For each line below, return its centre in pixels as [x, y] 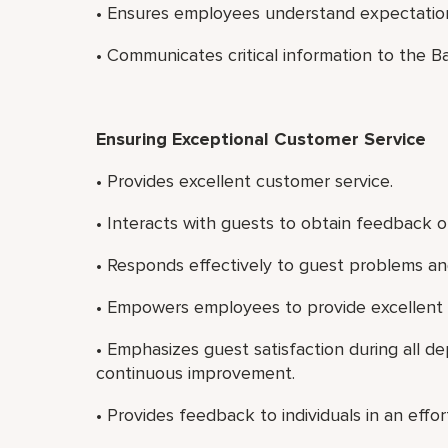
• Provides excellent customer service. [244, 181]
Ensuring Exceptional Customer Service [261, 139]
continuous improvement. [195, 373]
